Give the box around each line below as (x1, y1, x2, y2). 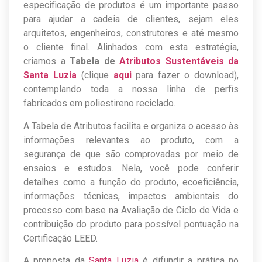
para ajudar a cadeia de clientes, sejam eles (23, 13, 239, 25)
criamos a (23, 56, 70, 67)
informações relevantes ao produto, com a (23, 134, 239, 146)
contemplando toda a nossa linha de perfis (23, 84, 239, 95)
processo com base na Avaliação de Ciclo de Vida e (23, 204, 239, 216)
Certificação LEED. (23, 232, 98, 244)
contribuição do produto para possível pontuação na (23, 218, 239, 230)
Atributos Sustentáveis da (119, 56, 239, 67)
